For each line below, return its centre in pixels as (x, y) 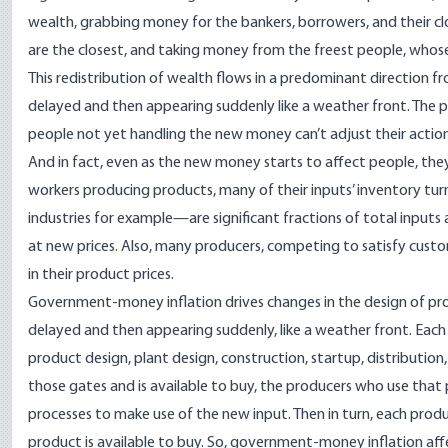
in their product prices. (101, 275)
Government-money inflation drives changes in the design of (228, 303)
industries (59, 219)
